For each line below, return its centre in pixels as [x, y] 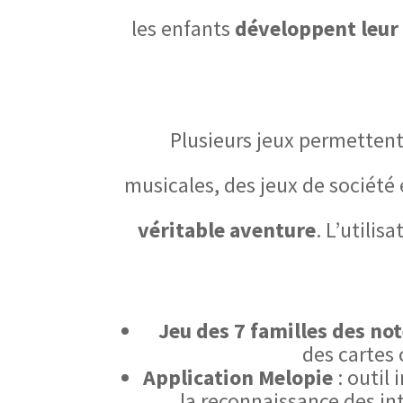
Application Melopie [238, 378]
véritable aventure [227, 230]
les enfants [183, 29]
